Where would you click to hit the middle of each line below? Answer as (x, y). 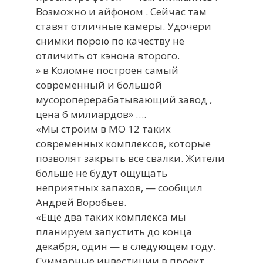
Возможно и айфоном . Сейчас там (121, 11)
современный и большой (99, 85)
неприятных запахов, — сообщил (119, 187)
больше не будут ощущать (102, 173)
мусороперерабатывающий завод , (124, 99)
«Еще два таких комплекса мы (111, 217)
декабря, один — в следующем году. (126, 246)
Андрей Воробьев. (81, 202)
